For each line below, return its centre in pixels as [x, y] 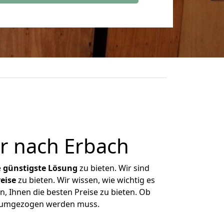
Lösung [63, 168]
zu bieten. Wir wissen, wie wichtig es [85, 180]
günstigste [24, 168]
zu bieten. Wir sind [113, 168]
